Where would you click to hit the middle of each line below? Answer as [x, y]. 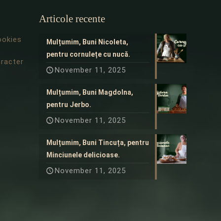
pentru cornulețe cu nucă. [88, 54]
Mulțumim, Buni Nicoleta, [87, 42]
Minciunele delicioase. [83, 155]
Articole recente [72, 18]
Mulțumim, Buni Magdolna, [90, 92]
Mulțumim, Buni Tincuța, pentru [98, 142]
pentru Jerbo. [69, 104]
